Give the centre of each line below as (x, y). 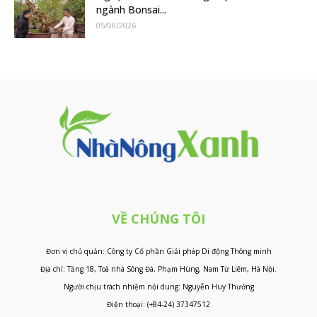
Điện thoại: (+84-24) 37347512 (158, 304)
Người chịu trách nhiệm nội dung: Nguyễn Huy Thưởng (158, 286)
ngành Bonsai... (131, 9)
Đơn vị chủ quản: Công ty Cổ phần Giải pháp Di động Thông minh (158, 251)
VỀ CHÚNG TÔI (158, 218)
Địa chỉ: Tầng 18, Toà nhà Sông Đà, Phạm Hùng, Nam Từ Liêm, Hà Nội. (158, 269)
